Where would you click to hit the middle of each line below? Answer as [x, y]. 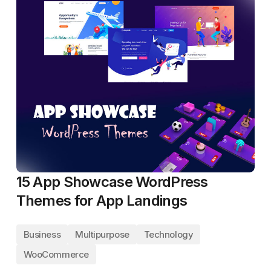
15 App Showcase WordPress [112, 182]
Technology [168, 234]
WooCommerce [56, 254]
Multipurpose [102, 234]
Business [42, 234]
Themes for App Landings [102, 201]
